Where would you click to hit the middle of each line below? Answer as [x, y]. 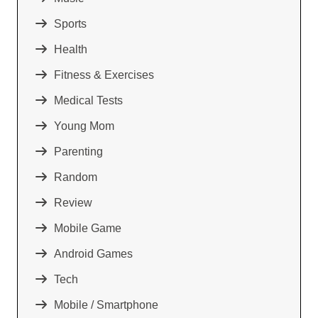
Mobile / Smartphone [106, 305]
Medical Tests [88, 100]
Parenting [78, 151]
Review [73, 202]
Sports [70, 23]
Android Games [93, 253]
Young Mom [84, 126]
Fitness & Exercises [104, 75]
